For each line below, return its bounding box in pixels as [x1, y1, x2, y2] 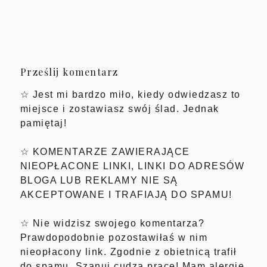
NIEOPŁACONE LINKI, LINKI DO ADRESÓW [20, 160, 245, 171]
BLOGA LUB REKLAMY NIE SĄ [20, 175, 178, 185]
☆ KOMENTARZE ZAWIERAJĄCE [20, 146, 190, 157]
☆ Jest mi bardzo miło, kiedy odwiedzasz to [20, 89, 241, 100]
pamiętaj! [20, 117, 67, 128]
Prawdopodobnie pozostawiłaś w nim [20, 232, 208, 243]
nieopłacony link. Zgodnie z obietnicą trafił [20, 246, 237, 257]
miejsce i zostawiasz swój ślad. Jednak [20, 103, 219, 114]
